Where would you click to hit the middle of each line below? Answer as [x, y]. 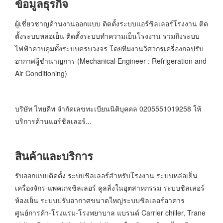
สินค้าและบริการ [54, 156]
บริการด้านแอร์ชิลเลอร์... [53, 121]
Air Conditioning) [41, 73]
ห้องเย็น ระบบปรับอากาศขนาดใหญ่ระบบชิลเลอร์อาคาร [100, 200]
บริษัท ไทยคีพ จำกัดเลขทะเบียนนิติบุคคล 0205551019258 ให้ [108, 108]
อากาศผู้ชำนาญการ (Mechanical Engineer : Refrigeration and [111, 60]
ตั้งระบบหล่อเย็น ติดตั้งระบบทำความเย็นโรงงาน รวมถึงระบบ [107, 36]
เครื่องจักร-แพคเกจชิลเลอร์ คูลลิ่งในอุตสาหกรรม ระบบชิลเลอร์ [110, 188]
